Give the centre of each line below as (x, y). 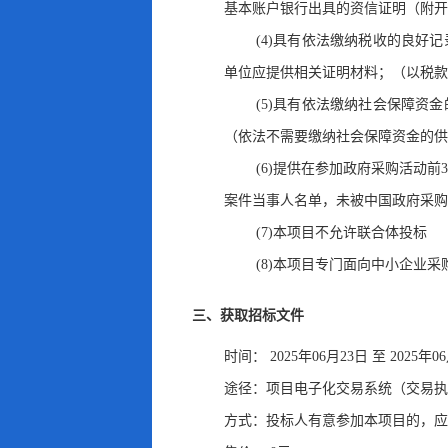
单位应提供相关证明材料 (301, 72)
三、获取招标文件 (248, 315)
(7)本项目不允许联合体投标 (341, 232)
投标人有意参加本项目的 (343, 420)
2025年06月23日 (319, 356)
